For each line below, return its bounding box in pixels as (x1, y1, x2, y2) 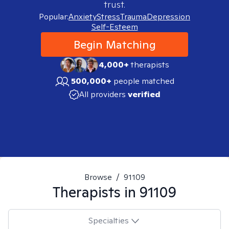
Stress (97, 11, 120, 22)
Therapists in (53, 182, 140, 201)
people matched (113, 76, 174, 86)
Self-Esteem (91, 21, 138, 32)
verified (127, 89, 161, 100)
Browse (84, 172, 112, 182)
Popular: (39, 11, 68, 22)
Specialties (88, 215, 129, 226)
